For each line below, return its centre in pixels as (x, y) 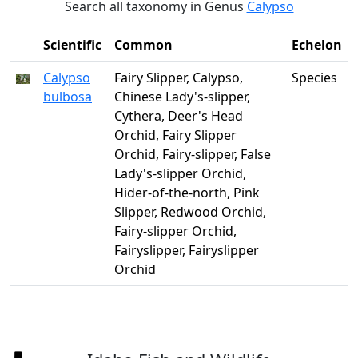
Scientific (72, 45)
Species (314, 78)
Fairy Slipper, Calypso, (179, 78)
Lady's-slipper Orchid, (180, 173)
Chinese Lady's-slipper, (182, 97)
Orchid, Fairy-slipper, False (193, 154)
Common (143, 45)
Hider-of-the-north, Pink (187, 193)
